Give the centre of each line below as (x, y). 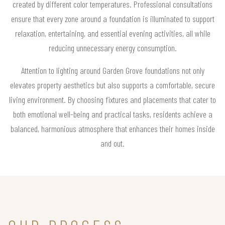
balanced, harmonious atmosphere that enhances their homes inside (113, 128)
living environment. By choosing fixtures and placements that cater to (113, 99)
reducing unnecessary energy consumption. (113, 47)
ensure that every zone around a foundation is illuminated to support (113, 18)
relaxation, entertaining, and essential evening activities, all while (113, 33)
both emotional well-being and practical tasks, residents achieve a (113, 114)
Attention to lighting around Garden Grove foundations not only (113, 70)
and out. (113, 143)
